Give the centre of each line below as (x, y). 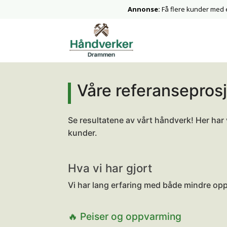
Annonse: (145, 9)
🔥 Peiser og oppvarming (125, 216)
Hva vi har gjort (110, 168)
